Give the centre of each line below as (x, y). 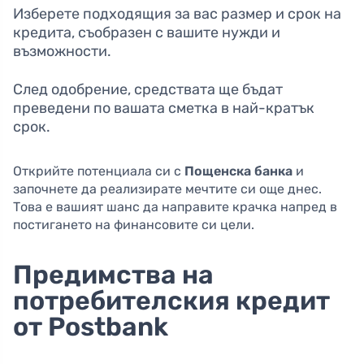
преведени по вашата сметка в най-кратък (164, 108)
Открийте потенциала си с (99, 171)
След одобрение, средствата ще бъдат (148, 90)
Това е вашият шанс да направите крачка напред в (175, 207)
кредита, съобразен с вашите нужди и (147, 33)
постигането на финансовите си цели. (134, 225)
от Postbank (91, 327)
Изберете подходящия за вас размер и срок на (177, 14)
